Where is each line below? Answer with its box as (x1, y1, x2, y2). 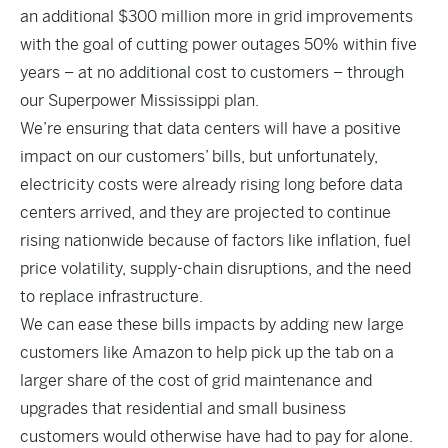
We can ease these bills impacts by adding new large (20, 315, 404, 334)
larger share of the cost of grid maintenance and (20, 371, 372, 390)
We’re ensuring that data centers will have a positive (20, 119, 401, 138)
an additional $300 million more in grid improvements (20, 7, 413, 26)
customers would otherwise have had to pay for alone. (20, 427, 413, 446)
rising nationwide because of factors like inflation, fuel (20, 231, 411, 250)
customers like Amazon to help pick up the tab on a (20, 343, 394, 362)
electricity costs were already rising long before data (20, 175, 403, 194)
